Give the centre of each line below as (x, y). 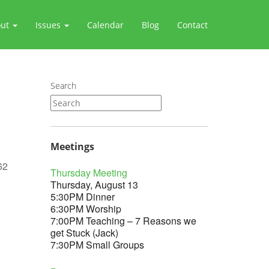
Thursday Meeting (89, 173)
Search (63, 86)
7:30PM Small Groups (97, 245)
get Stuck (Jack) (84, 233)
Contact (192, 25)
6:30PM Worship (86, 209)
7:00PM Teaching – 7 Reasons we (123, 221)
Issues (49, 25)
